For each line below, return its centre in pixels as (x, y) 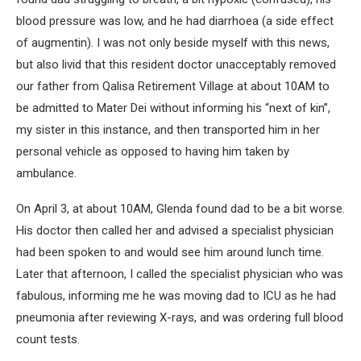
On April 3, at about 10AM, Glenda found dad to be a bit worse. (180, 209)
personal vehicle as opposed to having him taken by (153, 151)
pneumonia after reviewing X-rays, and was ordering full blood (180, 317)
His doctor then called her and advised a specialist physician (175, 230)
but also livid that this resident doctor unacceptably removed (176, 64)
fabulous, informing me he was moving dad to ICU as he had (176, 296)
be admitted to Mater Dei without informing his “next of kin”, (173, 108)
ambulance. (46, 173)
